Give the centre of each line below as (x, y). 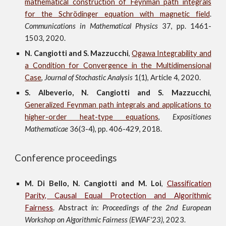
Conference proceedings (66, 158)
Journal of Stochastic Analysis (89, 77)
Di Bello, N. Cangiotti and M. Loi (99, 183)
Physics (145, 26)
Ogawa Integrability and (172, 53)
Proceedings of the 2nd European (157, 208)
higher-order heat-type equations (92, 117)
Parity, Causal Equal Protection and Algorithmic (118, 195)
